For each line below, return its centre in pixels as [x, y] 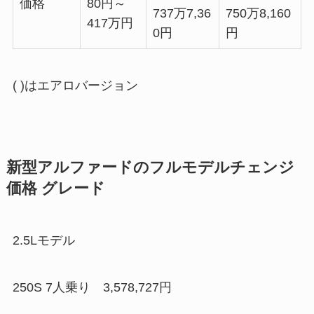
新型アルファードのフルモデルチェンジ [150, 167]
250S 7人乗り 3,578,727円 [92, 288]
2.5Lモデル [43, 240]
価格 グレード [55, 188]
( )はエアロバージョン [75, 85]
